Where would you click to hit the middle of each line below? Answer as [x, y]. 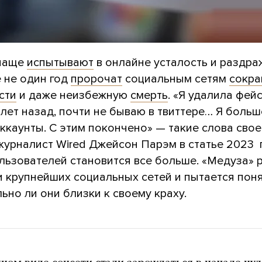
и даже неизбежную [73, 95]
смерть [149, 95]
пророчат [96, 79]
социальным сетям [176, 79]
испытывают [60, 62]
